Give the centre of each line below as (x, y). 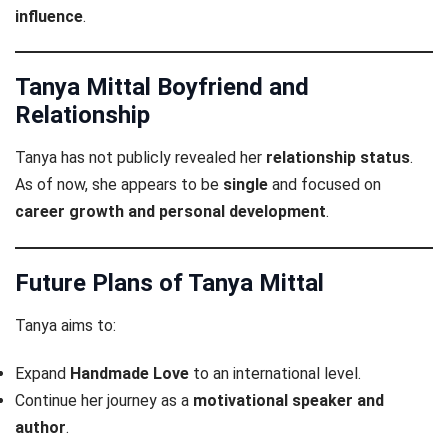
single (245, 185)
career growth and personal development (170, 212)
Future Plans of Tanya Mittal (169, 282)
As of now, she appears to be (119, 185)
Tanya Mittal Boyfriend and (162, 87)
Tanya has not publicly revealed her (140, 158)
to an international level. (275, 374)
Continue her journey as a (104, 401)
